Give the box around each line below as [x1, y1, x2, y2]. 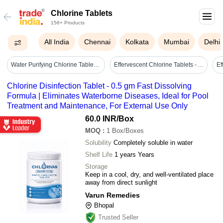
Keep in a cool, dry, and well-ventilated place [85, 170, 214, 178]
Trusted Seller [98, 213, 138, 221]
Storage [85, 162, 108, 170]
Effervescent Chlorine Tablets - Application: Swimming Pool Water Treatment [197, 61, 204, 69]
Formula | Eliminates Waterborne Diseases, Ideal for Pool [7, 91, 209, 100]
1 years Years [114, 150, 154, 158]
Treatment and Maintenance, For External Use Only [7, 101, 188, 110]
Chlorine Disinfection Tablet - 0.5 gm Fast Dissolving [7, 81, 192, 90]
